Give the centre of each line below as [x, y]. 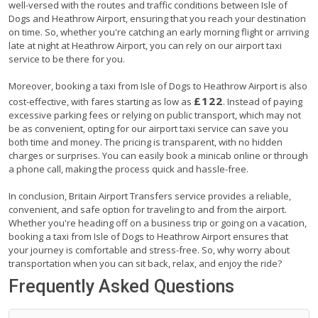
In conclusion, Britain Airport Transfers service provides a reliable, [150, 196]
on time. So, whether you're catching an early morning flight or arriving [159, 32]
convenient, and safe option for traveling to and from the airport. [148, 209]
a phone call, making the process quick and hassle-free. [128, 169]
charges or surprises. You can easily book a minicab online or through [158, 155]
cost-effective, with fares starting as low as [101, 101]
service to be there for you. [67, 59]
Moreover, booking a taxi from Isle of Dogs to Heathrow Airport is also [158, 86]
